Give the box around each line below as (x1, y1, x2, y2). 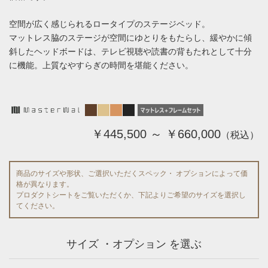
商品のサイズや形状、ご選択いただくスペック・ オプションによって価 (16, 169, 248, 178)
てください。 (16, 201, 59, 210)
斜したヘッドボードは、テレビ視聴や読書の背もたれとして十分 (9, 46, 252, 56)
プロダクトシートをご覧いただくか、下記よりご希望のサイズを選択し (16, 190, 246, 199)
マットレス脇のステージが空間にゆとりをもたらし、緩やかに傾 (9, 32, 252, 42)
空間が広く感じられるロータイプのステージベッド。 (9, 19, 210, 29)
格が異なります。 (16, 179, 74, 188)
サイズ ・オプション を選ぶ (66, 237, 202, 250)
